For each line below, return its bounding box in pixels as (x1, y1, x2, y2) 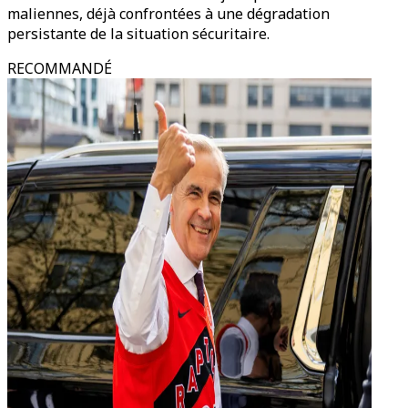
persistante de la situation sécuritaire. (7, 24, 270, 44)
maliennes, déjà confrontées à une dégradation (7, 4, 330, 24)
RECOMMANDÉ (7, 58, 112, 78)
